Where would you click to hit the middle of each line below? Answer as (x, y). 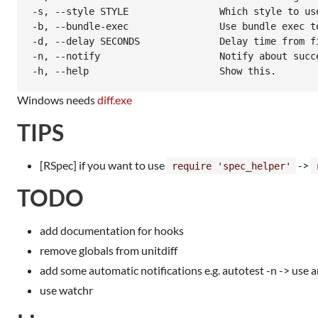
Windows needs (57, 99)
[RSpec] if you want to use (103, 165)
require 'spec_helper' (231, 166)
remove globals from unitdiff (109, 250)
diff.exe (115, 99)
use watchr (66, 290)
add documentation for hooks (112, 230)
